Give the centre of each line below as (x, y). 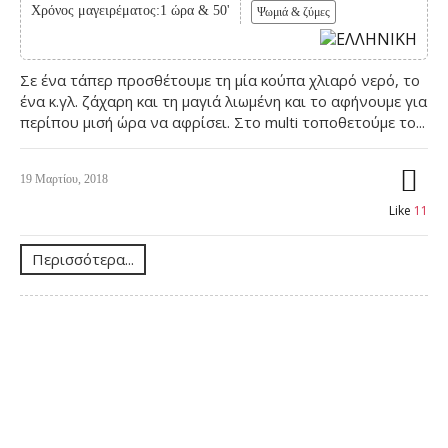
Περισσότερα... (83, 258)
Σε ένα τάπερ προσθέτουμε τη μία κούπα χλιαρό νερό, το (220, 79)
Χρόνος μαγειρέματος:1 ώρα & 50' (130, 11)
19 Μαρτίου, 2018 (64, 178)
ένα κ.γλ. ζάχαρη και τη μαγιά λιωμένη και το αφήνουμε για (223, 100)
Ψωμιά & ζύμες (293, 12)
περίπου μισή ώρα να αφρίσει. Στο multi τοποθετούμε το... (222, 121)
